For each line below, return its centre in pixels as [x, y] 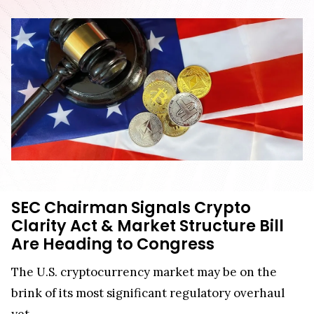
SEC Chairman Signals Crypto [131, 207]
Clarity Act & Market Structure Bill [148, 225]
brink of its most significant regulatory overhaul [148, 293]
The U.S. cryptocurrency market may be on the [144, 272]
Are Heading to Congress [113, 244]
